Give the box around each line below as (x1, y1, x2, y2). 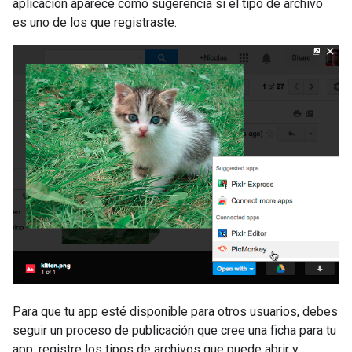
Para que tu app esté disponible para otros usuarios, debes (13, 304, 338, 320)
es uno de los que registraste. (13, 15, 177, 30)
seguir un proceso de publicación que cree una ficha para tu (13, 323, 336, 339)
